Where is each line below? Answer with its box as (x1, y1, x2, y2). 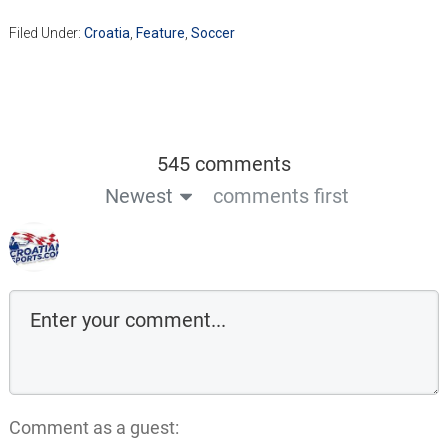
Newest (104, 184, 173, 209)
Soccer (190, 25, 235, 42)
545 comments (157, 152, 291, 177)
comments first (212, 184, 349, 209)
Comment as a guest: (8, 417, 179, 439)
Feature (135, 25, 185, 42)
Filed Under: (8, 25, 84, 42)
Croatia (83, 25, 130, 42)
